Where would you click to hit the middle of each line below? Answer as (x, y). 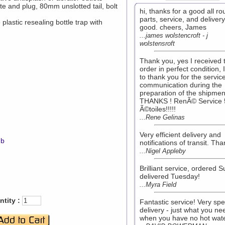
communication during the (181, 85)
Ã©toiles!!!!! (158, 109)
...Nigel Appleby (163, 151)
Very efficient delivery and (180, 135)
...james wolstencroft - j (174, 35)
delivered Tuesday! (170, 176)
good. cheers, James (173, 27)
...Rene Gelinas (162, 117)
